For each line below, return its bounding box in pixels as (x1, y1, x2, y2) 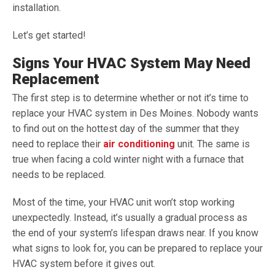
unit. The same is (175, 138, 250, 150)
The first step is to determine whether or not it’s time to (12, 92, 249, 104)
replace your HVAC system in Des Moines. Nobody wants (12, 107, 258, 119)
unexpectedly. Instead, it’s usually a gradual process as (12, 212, 247, 223)
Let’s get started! (12, 29, 86, 41)
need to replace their (12, 138, 103, 150)
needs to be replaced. (12, 169, 106, 180)
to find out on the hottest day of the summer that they (12, 123, 239, 134)
